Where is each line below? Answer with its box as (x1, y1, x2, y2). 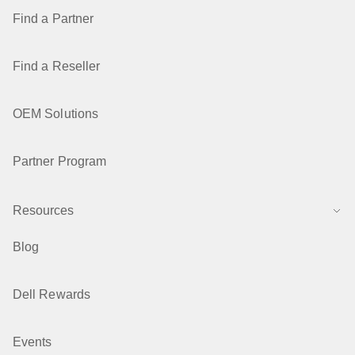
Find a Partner (13, 12, 94, 25)
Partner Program (13, 155, 107, 168)
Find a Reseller (13, 59, 101, 73)
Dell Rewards (13, 288, 90, 301)
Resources (13, 204, 74, 217)
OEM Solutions (13, 107, 99, 120)
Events (13, 335, 52, 349)
